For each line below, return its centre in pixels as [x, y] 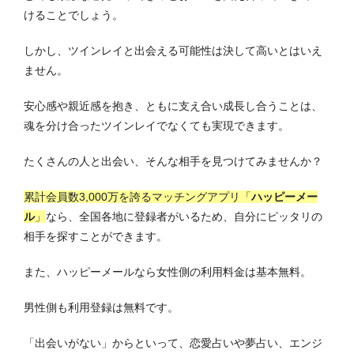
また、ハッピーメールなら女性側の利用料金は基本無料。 [168, 271]
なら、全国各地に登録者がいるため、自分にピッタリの [184, 216]
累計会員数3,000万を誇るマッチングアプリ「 [137, 196]
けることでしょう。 [73, 15]
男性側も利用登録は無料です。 [101, 307]
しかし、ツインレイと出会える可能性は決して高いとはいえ [173, 50]
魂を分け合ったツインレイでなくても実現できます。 [156, 125]
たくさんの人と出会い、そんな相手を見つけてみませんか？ [173, 161]
